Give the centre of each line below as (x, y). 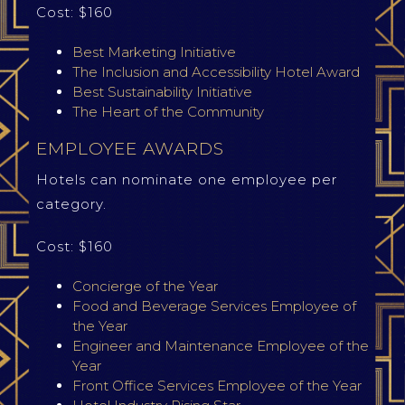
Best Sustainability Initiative (162, 92)
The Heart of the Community (168, 112)
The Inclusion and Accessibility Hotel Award (216, 72)
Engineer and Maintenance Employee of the (221, 346)
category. (71, 204)
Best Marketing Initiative (154, 52)
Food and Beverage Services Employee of (214, 306)
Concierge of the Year (147, 286)
